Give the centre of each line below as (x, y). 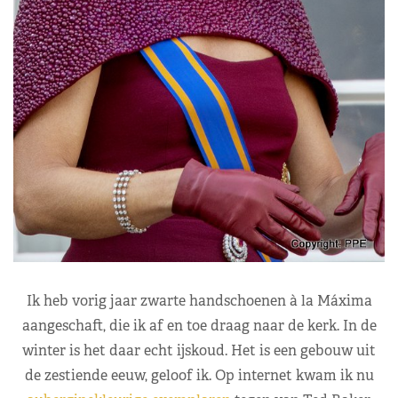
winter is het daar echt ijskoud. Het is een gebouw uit (199, 351)
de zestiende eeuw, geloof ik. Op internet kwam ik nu (199, 376)
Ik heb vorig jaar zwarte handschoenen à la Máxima (199, 301)
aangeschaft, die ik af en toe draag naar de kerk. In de (199, 326)
